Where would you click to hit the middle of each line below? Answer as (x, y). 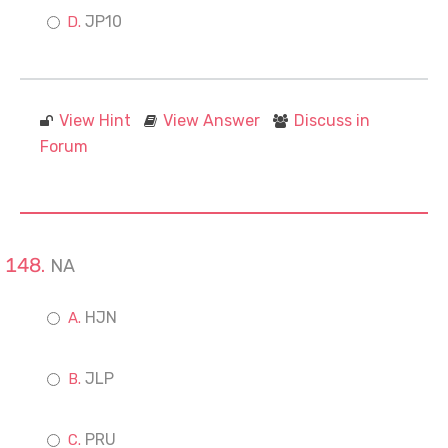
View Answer (211, 120)
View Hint (95, 120)
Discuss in (332, 120)
